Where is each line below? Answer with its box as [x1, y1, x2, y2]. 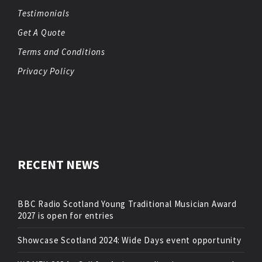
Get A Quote [18, 26, 65, 38]
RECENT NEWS [18, 156, 99, 173]
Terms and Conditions [18, 46, 105, 57]
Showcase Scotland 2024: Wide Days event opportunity [18, 234, 242, 246]
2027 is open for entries [18, 209, 115, 221]
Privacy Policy [18, 65, 75, 77]
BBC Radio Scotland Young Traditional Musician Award [18, 198, 237, 209]
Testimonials [18, 7, 70, 19]
